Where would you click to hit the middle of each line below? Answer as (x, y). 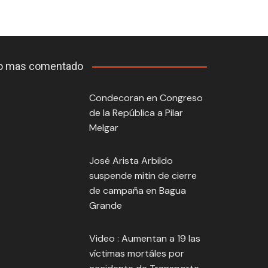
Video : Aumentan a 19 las (144, 239)
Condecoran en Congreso (146, 98)
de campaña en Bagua (137, 191)
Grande (105, 206)
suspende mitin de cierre (143, 176)
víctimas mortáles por (136, 254)
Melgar (103, 128)
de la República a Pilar (136, 113)
